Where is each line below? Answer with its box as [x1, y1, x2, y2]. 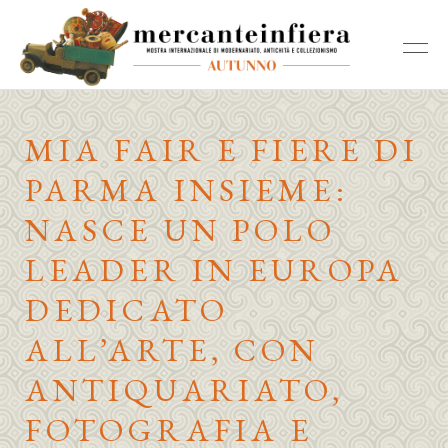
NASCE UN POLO [25, 209, 337, 251]
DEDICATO [25, 289, 229, 331]
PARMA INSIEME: [25, 169, 349, 211]
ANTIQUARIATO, [25, 369, 345, 411]
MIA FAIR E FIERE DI [25, 129, 420, 171]
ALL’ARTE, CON [25, 329, 320, 371]
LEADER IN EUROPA [25, 249, 404, 291]
